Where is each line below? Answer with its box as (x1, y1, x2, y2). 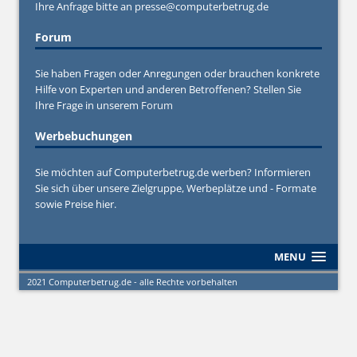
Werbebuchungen (35, 127, 132, 143)
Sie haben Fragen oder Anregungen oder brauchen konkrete (35, 65, 320, 80)
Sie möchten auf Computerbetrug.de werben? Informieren (35, 164, 311, 179)
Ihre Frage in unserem (35, 97, 141, 112)
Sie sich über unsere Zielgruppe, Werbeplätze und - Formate (35, 180, 316, 195)
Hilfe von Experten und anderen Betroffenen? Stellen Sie (35, 81, 301, 96)
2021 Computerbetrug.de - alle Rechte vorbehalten (27, 275, 237, 288)
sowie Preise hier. (35, 196, 116, 211)
